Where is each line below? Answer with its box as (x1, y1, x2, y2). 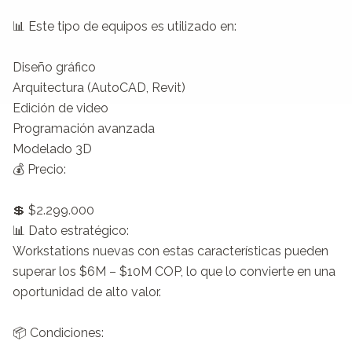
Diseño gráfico (13, 59, 96, 75)
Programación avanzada (13, 120, 155, 136)
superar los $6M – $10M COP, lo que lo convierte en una (13, 263, 335, 279)
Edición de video (13, 100, 108, 115)
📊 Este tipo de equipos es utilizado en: (13, 18, 236, 34)
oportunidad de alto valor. (13, 284, 161, 299)
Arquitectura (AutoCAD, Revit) (13, 79, 185, 95)
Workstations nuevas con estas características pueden (13, 243, 328, 258)
